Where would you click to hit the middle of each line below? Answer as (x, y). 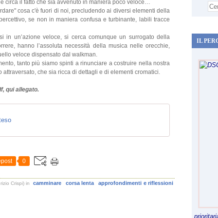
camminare (47, 183)
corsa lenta (80, 183)
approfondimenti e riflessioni (136, 183)
